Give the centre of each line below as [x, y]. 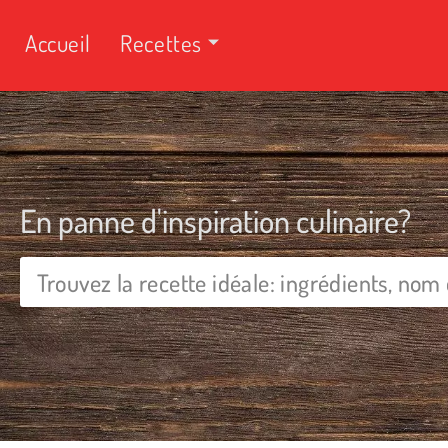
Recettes [161, 42]
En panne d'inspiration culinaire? [215, 220]
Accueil [58, 42]
